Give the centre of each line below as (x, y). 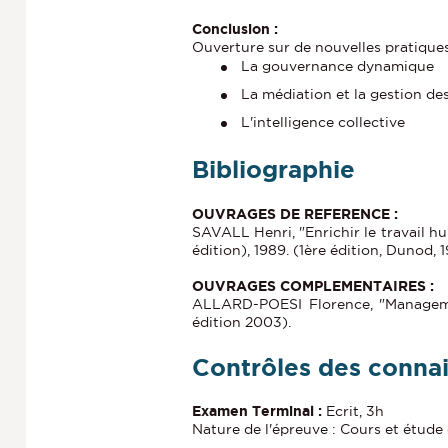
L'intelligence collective (323, 122)
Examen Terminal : (259, 410)
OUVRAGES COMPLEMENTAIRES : (313, 285)
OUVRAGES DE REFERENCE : (295, 213)
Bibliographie (273, 170)
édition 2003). (241, 321)
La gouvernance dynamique (337, 66)
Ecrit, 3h (355, 410)
